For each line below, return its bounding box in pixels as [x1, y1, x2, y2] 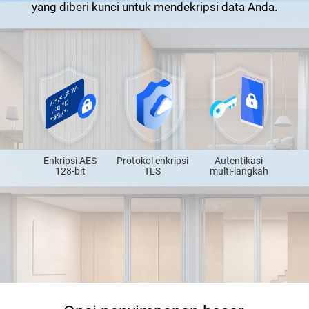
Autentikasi [215, 155, 263, 167]
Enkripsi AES [43, 154, 97, 166]
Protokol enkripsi [117, 155, 188, 167]
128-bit [54, 165, 86, 177]
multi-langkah [209, 166, 268, 177]
